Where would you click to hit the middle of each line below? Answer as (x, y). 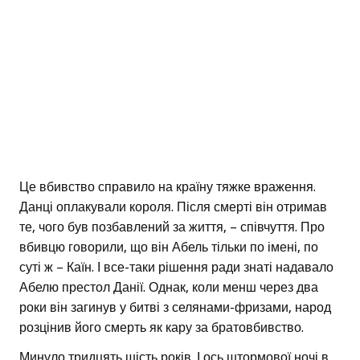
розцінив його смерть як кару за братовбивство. (162, 328)
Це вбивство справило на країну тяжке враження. (168, 187)
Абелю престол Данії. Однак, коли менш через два (169, 288)
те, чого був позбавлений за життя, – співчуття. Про (172, 227)
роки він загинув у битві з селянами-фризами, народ (175, 308)
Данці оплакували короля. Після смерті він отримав (173, 207)
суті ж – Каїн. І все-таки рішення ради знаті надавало (176, 268)
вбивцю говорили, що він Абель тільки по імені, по (169, 247)
